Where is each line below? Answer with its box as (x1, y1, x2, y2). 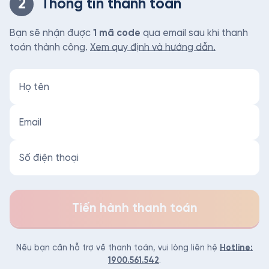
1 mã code (93, 28, 141, 38)
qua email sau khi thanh (141, 28, 248, 38)
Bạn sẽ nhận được (10, 28, 93, 38)
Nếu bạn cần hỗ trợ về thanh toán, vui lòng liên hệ (16, 243, 220, 252)
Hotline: (220, 243, 253, 252)
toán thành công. (10, 42, 90, 52)
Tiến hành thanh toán (71, 202, 198, 214)
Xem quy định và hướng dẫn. (90, 42, 216, 52)
